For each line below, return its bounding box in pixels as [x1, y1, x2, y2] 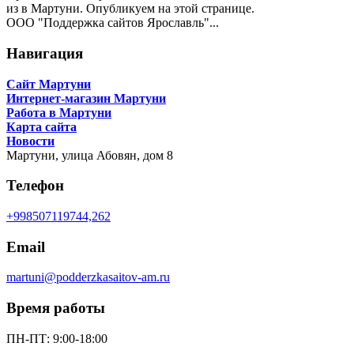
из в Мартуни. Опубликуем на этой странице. [6, 2, 254, 16]
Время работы [6, 299, 105, 317]
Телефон [6, 177, 64, 194]
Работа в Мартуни [6, 105, 111, 119]
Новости [6, 134, 55, 148]
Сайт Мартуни [6, 77, 91, 91]
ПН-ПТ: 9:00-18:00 [6, 331, 107, 345]
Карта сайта [6, 119, 77, 134]
